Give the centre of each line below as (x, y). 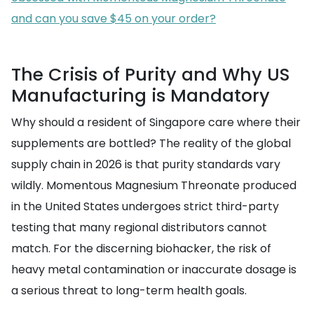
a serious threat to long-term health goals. (129, 291)
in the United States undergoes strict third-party (145, 206)
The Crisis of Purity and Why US (151, 75)
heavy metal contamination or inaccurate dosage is (154, 269)
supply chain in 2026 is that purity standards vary (146, 164)
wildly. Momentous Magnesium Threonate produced (154, 185)
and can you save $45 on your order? (114, 19)
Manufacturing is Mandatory (141, 96)
